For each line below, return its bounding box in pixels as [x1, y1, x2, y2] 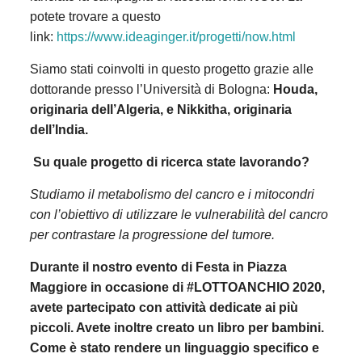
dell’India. [29, 123, 88, 137]
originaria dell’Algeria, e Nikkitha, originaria [29, 103, 292, 117]
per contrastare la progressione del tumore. [29, 228, 275, 242]
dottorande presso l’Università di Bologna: [29, 82, 273, 97]
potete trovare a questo [29, 10, 161, 24]
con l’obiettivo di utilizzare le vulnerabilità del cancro [29, 208, 328, 222]
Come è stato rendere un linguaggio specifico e [29, 341, 319, 356]
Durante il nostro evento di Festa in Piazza [29, 260, 287, 275]
